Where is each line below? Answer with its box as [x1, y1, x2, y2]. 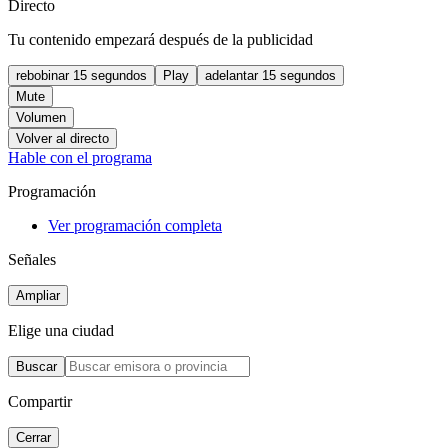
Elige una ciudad [8, 321, 114, 339]
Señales [8, 250, 56, 268]
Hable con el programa [8, 148, 152, 166]
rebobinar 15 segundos [16, 67, 147, 83]
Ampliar [16, 287, 60, 303]
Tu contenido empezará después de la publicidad [8, 30, 313, 48]
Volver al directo [16, 130, 109, 146]
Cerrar [16, 429, 51, 445]
